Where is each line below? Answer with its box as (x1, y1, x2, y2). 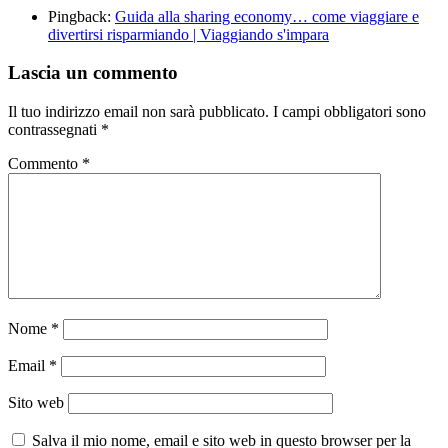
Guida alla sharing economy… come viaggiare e (115, 7, 419, 25)
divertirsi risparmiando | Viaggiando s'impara (48, 25, 329, 43)
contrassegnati (8, 120, 101, 138)
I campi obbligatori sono (273, 102, 426, 120)
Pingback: (48, 7, 115, 25)
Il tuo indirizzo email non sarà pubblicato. (8, 102, 269, 120)
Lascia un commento (8, 62, 178, 84)
